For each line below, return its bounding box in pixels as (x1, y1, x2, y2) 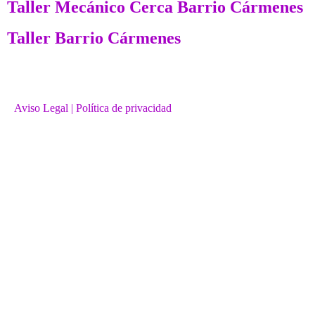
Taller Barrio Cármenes (7, 28, 181, 47)
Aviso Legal (14, 101, 68, 114)
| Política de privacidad (71, 101, 172, 114)
